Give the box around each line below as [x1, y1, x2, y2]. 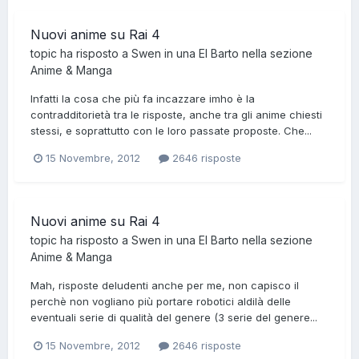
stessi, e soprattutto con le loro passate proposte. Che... [30, 124, 312, 138]
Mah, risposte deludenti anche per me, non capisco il [30, 279, 299, 292]
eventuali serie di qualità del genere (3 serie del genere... [30, 311, 317, 325]
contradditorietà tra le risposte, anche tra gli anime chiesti [30, 108, 322, 122]
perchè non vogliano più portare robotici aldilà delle [30, 295, 291, 309]
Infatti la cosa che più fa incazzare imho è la [30, 92, 255, 106]
